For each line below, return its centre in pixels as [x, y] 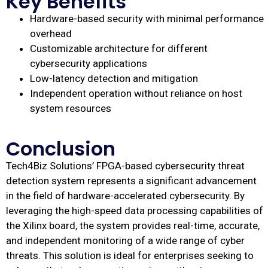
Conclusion [61, 149]
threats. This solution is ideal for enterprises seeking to [130, 256]
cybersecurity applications [89, 64]
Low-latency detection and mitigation [114, 79]
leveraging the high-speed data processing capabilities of [135, 211]
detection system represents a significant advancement [131, 181]
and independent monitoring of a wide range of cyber [125, 241]
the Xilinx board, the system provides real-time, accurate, [133, 226]
